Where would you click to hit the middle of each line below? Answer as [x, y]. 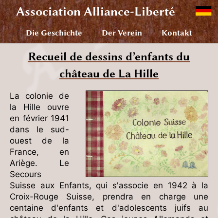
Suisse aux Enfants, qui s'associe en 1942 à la [109, 185]
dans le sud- [39, 129]
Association [48, 11]
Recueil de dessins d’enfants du [109, 57]
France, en [39, 152]
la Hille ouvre [39, 107]
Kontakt [177, 33]
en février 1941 [39, 118]
